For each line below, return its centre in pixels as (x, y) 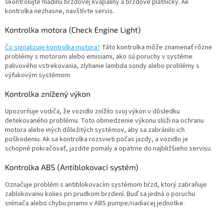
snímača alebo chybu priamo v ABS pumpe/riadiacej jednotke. (95, 204)
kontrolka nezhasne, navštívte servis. (60, 11)
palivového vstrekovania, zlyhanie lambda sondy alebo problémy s (102, 66)
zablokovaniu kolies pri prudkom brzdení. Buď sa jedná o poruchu (100, 194)
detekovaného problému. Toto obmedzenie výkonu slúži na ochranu (104, 121)
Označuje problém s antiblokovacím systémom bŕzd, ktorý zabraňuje (106, 185)
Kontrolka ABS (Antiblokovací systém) (72, 167)
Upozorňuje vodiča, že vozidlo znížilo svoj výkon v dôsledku (92, 112)
